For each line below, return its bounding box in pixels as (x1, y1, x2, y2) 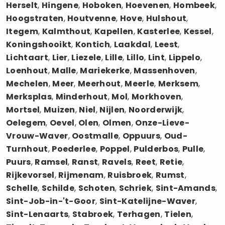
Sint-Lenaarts (6, 208, 69, 220)
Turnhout (6, 143, 48, 155)
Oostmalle (72, 130, 119, 142)
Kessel (183, 25, 212, 37)
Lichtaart (6, 51, 48, 63)
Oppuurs (122, 130, 160, 142)
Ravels (102, 156, 132, 168)
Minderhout (55, 90, 108, 102)
